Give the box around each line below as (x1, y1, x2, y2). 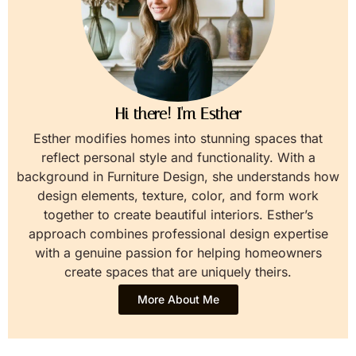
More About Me (137, 292, 219, 306)
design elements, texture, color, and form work (37, 187, 319, 203)
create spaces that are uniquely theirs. (64, 263, 292, 280)
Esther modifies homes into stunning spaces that (33, 130, 323, 146)
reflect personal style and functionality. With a (41, 149, 315, 165)
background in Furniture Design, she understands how (17, 168, 339, 184)
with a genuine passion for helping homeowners (34, 244, 322, 261)
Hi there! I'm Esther (114, 103, 242, 123)
